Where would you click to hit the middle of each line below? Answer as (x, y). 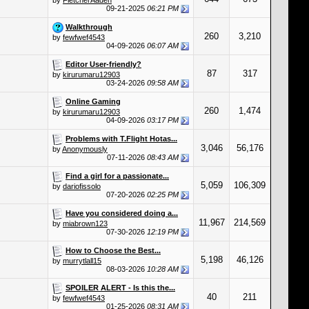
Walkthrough (89, 27)
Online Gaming (93, 101)
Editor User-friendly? (103, 64)
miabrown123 (85, 223)
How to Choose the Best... (113, 250)
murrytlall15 (82, 261)
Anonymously (85, 149)
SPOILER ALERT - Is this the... (120, 287)
